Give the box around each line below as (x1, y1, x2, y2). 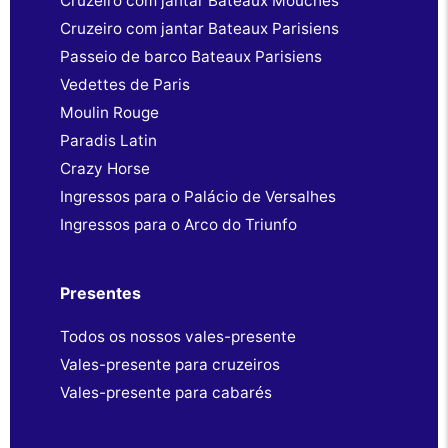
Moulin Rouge (60, 102, 159, 122)
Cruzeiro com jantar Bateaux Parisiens (60, 18, 339, 38)
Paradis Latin (60, 130, 157, 150)
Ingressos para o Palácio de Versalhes (60, 186, 336, 206)
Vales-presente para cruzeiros (60, 354, 280, 374)
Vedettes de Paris (60, 74, 190, 94)
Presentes (60, 282, 141, 303)
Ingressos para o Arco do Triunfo (60, 214, 297, 234)
